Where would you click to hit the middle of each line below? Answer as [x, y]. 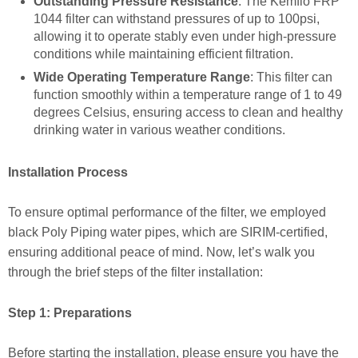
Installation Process [68, 172]
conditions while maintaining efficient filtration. [163, 54]
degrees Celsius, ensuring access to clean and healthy [188, 112]
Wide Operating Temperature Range [142, 77]
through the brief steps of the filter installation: [135, 272]
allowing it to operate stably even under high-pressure [185, 37]
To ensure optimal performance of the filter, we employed [167, 213]
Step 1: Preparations [70, 312]
